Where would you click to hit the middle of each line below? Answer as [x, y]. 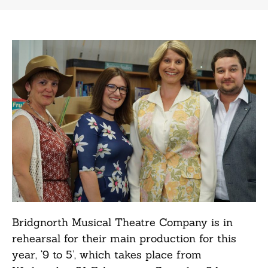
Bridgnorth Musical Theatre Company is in [122, 222]
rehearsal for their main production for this [124, 238]
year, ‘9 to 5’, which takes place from [107, 254]
